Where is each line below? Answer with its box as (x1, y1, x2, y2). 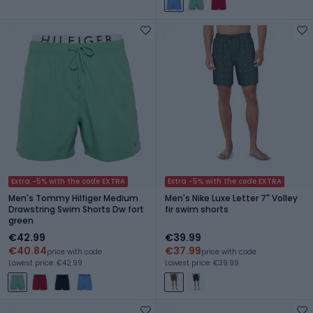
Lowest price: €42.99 (8, 257, 82, 268)
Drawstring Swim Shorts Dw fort (8, 203, 144, 215)
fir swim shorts (165, 203, 228, 215)
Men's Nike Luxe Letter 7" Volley (165, 191, 298, 204)
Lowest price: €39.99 (165, 257, 239, 268)
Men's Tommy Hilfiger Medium (8, 191, 138, 204)
